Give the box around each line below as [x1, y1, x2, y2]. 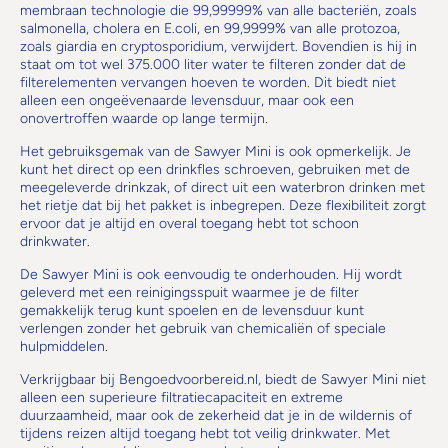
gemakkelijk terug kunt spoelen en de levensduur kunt [20, 302, 364, 319]
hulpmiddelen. [20, 338, 108, 355]
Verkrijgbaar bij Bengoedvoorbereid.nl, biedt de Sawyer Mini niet [20, 371, 426, 388]
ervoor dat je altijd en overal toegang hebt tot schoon [20, 215, 359, 232]
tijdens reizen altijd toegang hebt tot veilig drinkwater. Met [20, 425, 390, 442]
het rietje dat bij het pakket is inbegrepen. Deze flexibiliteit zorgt [20, 197, 426, 214]
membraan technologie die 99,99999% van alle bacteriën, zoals [20, 2, 417, 19]
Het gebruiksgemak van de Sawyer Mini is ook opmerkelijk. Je [20, 143, 411, 160]
